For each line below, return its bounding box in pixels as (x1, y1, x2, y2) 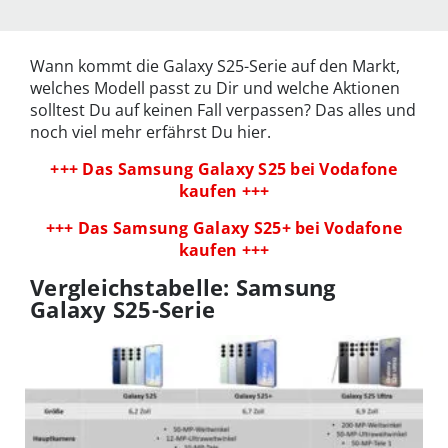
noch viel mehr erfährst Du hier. (30, 121, 271, 144)
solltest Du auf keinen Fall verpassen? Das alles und (30, 99, 416, 122)
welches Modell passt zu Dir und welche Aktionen (30, 77, 400, 100)
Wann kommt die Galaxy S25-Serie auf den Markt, (30, 55, 400, 78)
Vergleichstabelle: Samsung (30, 272, 336, 303)
